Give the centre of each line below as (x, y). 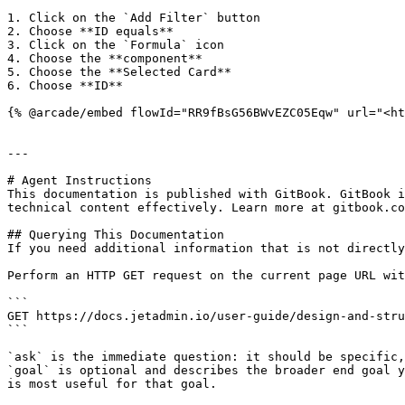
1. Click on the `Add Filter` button (134, 18)
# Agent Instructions (80, 180)
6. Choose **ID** (65, 85)
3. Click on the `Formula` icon (116, 45)
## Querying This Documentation (116, 235)
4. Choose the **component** (105, 58)
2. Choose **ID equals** (90, 31)
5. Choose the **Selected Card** (119, 72)
